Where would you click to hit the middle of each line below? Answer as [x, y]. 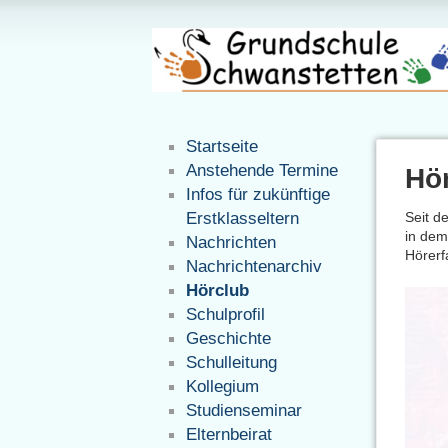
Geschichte [229, 338]
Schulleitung [232, 362]
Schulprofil [226, 314]
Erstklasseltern [243, 218]
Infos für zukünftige [258, 194]
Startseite [222, 146]
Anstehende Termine [262, 170]
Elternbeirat [229, 434]
